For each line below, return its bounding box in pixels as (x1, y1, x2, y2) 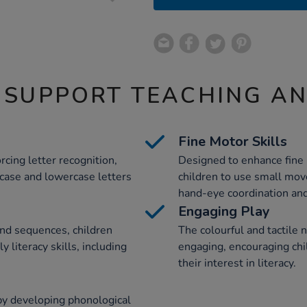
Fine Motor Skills (178, 132, 287, 151)
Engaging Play (178, 202, 270, 221)
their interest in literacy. (178, 256, 296, 271)
